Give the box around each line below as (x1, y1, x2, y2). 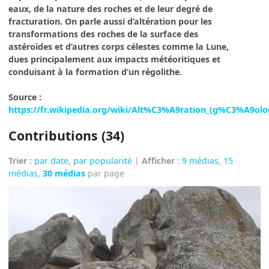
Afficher (142, 154, 175, 166)
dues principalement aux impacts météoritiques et (8, 53, 221, 65)
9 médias (182, 154, 219, 166)
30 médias (43, 167, 86, 179)
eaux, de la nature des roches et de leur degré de (8, 2, 213, 14)
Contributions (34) (8, 126, 125, 144)
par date (34, 154, 69, 166)
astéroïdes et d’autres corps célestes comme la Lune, (8, 40, 229, 52)
